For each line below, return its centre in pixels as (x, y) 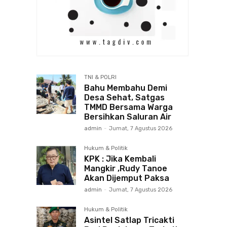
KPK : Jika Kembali (120, 159)
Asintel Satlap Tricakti (129, 220)
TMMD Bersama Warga (128, 107)
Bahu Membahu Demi (126, 88)
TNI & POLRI (100, 77)
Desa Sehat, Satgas (124, 98)
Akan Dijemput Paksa (127, 178)
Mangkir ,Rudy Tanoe (126, 168)
